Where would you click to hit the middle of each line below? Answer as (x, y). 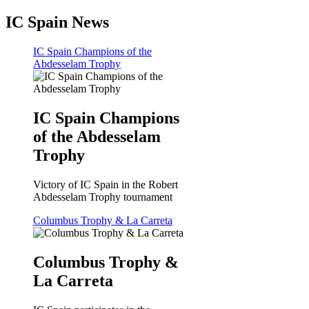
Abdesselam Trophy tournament (103, 197)
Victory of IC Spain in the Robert (106, 185)
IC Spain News (57, 22)
